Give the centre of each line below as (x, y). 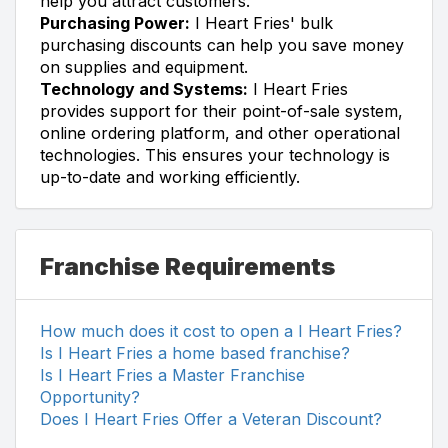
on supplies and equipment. (144, 66)
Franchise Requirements (187, 266)
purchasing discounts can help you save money (222, 44)
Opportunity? (90, 396)
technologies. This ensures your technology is (215, 154)
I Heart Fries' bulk (261, 22)
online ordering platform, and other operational (220, 132)
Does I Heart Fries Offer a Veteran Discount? (211, 418)
